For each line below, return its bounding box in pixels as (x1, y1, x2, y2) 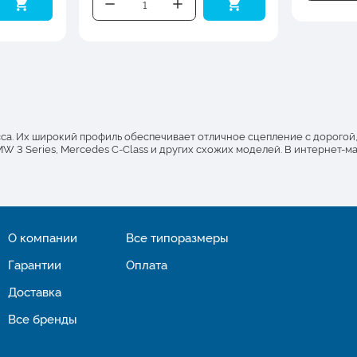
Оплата (126, 256, 168, 273)
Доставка (7, 283, 61, 300)
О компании (7, 229, 77, 246)
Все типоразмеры (126, 229, 229, 246)
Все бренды (7, 310, 77, 328)
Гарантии (7, 256, 61, 273)
